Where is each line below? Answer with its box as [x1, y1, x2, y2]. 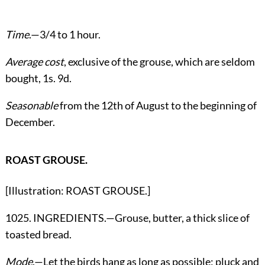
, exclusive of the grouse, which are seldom [63, 54, 255, 68]
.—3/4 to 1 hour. [28, 27, 101, 41]
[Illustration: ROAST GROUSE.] [5, 183, 150, 197]
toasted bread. [5, 227, 72, 241]
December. [5, 115, 55, 128]
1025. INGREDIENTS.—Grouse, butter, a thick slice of [5, 211, 250, 224]
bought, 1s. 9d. [5, 71, 72, 85]
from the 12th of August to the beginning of [57, 98, 257, 112]
